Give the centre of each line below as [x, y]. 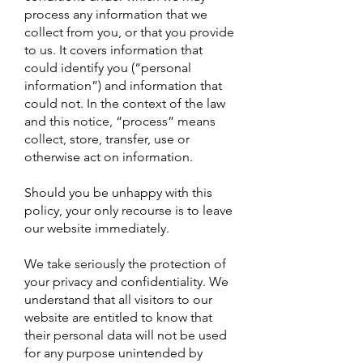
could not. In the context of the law [125, 103]
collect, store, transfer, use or [107, 139]
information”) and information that [123, 85]
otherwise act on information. [109, 157]
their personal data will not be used [126, 335]
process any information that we [116, 14]
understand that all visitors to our [118, 299]
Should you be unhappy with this [118, 192]
